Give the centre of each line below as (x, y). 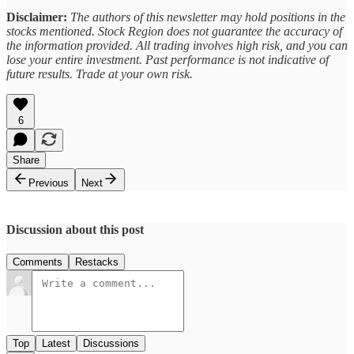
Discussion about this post (75, 230)
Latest (56, 344)
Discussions (111, 344)
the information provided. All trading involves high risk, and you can (177, 46)
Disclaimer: (37, 17)
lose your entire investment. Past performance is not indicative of (168, 60)
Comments (38, 262)
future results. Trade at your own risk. (100, 74)
